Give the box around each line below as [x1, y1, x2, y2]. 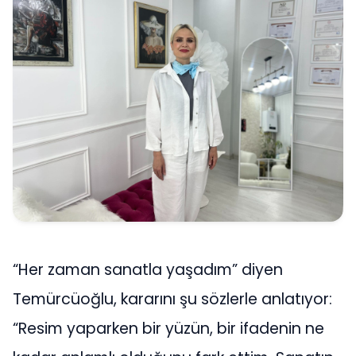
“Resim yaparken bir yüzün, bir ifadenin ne [13, 318, 324, 340]
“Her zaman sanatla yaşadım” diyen [13, 259, 283, 281]
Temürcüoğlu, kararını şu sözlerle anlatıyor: [13, 288, 332, 311]
